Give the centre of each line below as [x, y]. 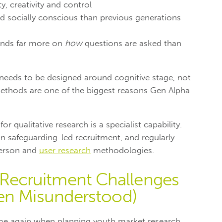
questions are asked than [132, 43]
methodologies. [122, 150]
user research [65, 150]
